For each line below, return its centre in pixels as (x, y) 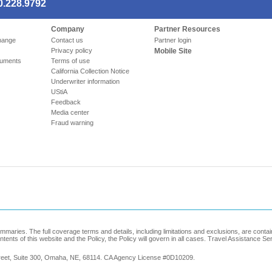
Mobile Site (173, 51)
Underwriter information (85, 81)
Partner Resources (187, 29)
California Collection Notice (90, 71)
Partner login (173, 40)
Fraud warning (72, 123)
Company (68, 29)
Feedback (66, 102)
